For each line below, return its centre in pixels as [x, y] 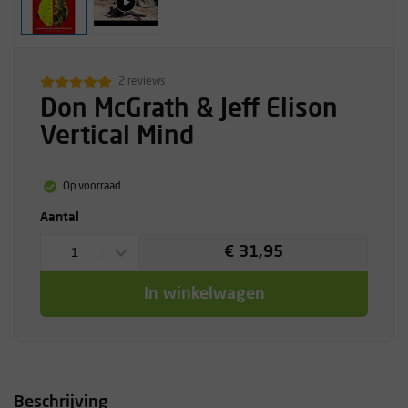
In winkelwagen [204, 294]
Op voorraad [91, 186]
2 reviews [142, 82]
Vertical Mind [117, 138]
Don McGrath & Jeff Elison [189, 110]
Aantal [60, 218]
